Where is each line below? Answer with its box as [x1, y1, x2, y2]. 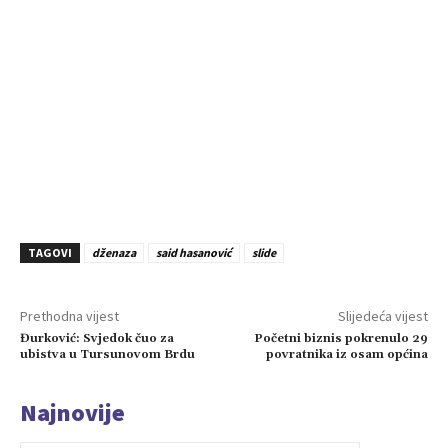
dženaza [92, 244, 136, 260]
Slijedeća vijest [337, 306, 428, 325]
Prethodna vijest [20, 306, 119, 325]
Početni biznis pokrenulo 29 [253, 330, 428, 346]
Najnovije [20, 396, 125, 428]
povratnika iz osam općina [265, 346, 428, 362]
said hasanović [156, 244, 232, 260]
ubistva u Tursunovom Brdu [20, 346, 195, 362]
